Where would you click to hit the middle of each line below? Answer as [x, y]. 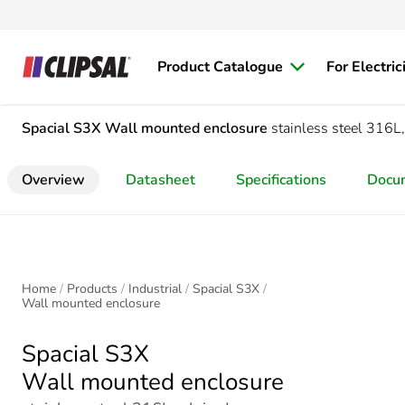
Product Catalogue [220, 67]
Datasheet [160, 180]
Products [92, 289]
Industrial [155, 289]
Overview [53, 180]
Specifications [281, 180]
